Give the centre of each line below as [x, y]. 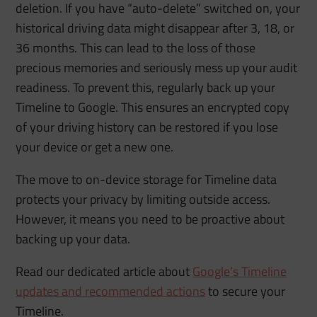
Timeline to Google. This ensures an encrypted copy [153, 107]
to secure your [246, 291]
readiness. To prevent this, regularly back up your [146, 87]
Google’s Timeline [240, 271]
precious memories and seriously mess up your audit [157, 67]
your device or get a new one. [95, 146]
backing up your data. [73, 238]
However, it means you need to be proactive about [150, 219]
